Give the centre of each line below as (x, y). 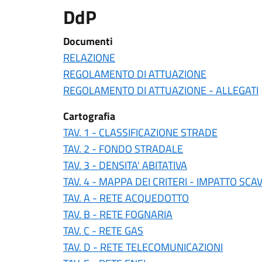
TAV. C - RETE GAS (103, 231)
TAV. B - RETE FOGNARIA (118, 214)
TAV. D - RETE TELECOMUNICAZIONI (143, 247)
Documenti (88, 41)
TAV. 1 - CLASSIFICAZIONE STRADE (140, 132)
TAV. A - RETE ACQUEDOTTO (126, 198)
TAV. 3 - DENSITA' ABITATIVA (125, 165)
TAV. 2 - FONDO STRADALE (123, 149)
